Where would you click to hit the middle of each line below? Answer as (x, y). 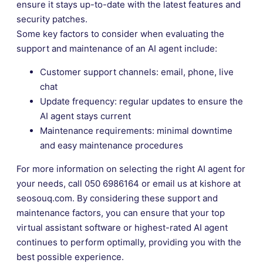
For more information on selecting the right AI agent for (131, 168)
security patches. (52, 19)
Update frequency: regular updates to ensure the (141, 101)
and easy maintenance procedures (112, 145)
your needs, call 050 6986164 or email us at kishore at (129, 183)
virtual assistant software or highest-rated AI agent (122, 227)
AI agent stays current (85, 116)
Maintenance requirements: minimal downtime (136, 130)
